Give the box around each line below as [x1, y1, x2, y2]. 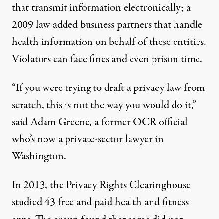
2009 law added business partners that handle [12, 17, 202, 33]
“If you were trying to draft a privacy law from [12, 80, 205, 96]
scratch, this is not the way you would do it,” [12, 97, 196, 113]
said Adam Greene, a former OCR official [12, 114, 188, 130]
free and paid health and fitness [55, 195, 189, 210]
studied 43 [12, 195, 55, 210]
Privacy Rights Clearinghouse [66, 177, 191, 193]
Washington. [12, 149, 66, 164]
